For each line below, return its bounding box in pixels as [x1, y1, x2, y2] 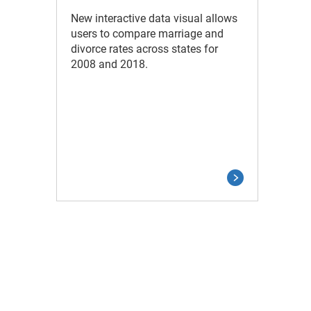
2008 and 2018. [70, 57, 148, 71]
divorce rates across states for [70, 42, 218, 56]
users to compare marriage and [70, 26, 224, 40]
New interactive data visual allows [70, 11, 237, 25]
